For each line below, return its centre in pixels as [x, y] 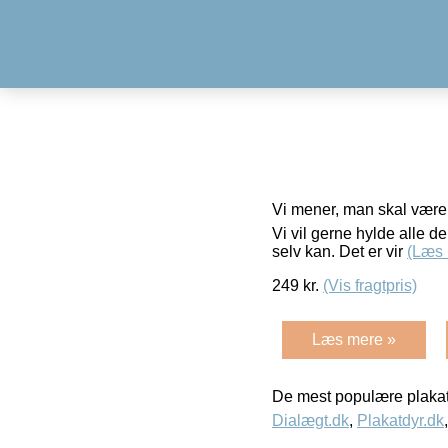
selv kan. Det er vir [339, 251]
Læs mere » [354, 339]
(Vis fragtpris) [370, 285]
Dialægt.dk [310, 420]
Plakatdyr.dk [400, 420]
